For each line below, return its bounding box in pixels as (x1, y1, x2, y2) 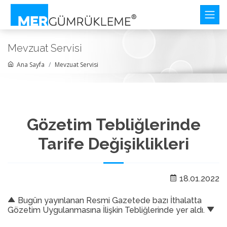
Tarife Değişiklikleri (38, 134, 189, 153)
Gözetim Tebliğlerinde (26, 115, 201, 134)
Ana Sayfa (14, 60, 45, 69)
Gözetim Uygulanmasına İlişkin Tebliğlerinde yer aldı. (8, 205, 207, 215)
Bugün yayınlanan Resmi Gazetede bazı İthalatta (16, 196, 202, 205)
